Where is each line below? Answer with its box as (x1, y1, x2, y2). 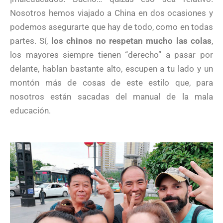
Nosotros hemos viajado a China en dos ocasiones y (10, 7, 213, 18)
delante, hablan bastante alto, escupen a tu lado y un (10, 63, 213, 74)
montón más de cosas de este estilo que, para (10, 77, 213, 88)
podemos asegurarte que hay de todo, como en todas (10, 21, 213, 32)
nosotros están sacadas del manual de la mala (10, 91, 213, 102)
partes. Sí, (10, 35, 51, 46)
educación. (10, 105, 51, 115)
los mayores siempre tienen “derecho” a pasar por (10, 49, 213, 60)
